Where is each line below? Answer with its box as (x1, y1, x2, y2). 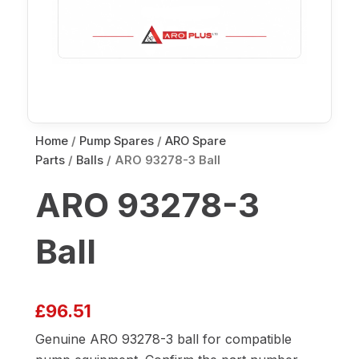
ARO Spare (165, 134, 226, 149)
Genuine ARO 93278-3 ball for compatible (35, 331, 292, 348)
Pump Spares (79, 134, 154, 149)
